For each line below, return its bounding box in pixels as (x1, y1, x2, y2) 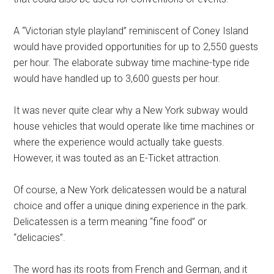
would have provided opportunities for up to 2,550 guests (13, 41, 259, 53)
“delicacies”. (13, 232, 66, 244)
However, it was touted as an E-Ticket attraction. (13, 152, 221, 165)
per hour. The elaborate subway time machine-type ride (13, 57, 250, 69)
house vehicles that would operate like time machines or (13, 120, 255, 133)
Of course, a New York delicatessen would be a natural (13, 184, 247, 196)
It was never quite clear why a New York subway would (13, 105, 248, 117)
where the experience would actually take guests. (13, 136, 225, 149)
